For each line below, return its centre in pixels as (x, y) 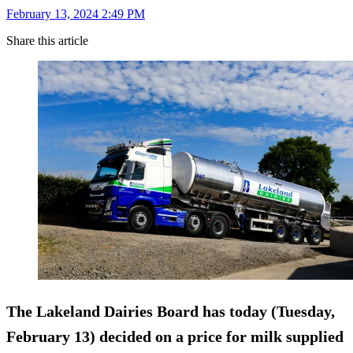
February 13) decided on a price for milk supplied (175, 336)
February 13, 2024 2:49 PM (76, 14)
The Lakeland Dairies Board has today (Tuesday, (171, 311)
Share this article (47, 41)
